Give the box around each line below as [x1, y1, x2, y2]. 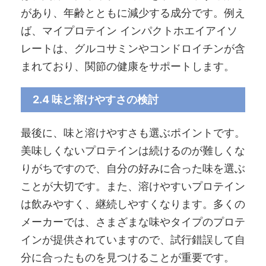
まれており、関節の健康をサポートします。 [21, 59, 235, 72]
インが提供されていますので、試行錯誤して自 [21, 233, 245, 246]
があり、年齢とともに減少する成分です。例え [21, 6, 245, 19]
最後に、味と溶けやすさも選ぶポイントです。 [21, 126, 245, 139]
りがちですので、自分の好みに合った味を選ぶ [21, 161, 245, 175]
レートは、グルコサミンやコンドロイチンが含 [21, 42, 245, 55]
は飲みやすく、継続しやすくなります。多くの [21, 197, 245, 210]
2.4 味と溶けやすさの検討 [33, 93, 159, 106]
